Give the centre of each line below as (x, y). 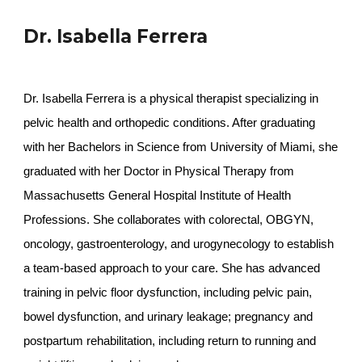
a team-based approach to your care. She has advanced (172, 268)
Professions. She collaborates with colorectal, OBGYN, (169, 220)
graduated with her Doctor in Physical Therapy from (159, 171)
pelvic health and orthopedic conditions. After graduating (170, 123)
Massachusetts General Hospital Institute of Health (158, 196)
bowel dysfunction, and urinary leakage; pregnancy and (168, 317)
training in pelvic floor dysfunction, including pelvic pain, (168, 293)
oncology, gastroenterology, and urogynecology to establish (179, 244)
